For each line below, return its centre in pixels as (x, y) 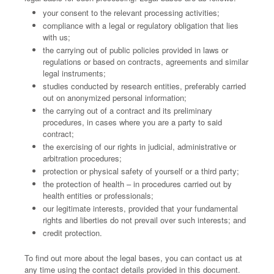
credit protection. (72, 233)
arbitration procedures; (82, 158)
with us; (57, 37)
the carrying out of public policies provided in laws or (135, 50)
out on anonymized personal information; (115, 98)
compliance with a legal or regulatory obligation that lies (141, 25)
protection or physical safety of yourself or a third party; (141, 171)
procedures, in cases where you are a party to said (132, 122)
